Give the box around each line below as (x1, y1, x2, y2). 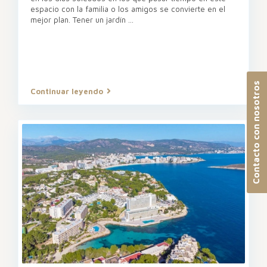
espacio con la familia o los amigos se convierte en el (30, 4, 225, 14)
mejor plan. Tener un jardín (30, 14, 128, 24)
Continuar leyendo (30, 86, 103, 96)
